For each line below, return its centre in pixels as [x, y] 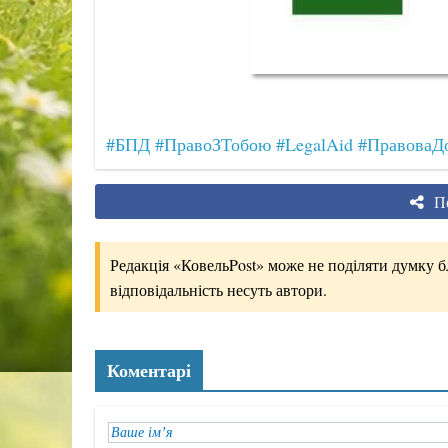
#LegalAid [314, 144]
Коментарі [148, 370]
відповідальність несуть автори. [218, 289]
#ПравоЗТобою [212, 144]
